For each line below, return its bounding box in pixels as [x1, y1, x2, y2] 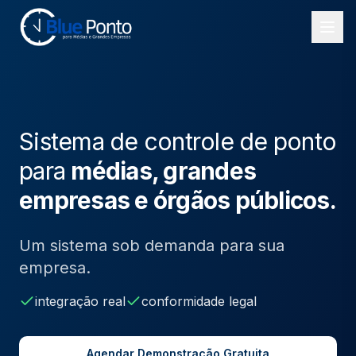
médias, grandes [71, 157, 256, 185]
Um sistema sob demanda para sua [19, 236, 284, 255]
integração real [35, 293, 126, 309]
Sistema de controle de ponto [19, 127, 336, 156]
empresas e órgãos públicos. [19, 186, 336, 215]
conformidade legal [141, 293, 257, 309]
